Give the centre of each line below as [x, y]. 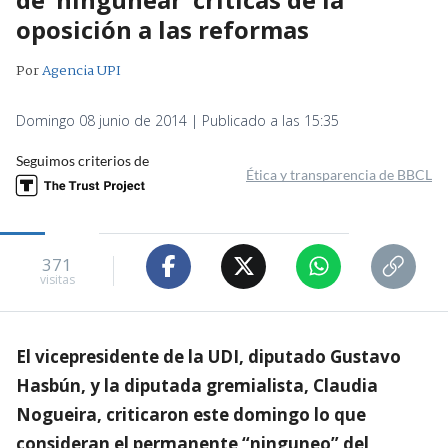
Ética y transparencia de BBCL [339, 174]
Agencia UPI [81, 70]
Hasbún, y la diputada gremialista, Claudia [197, 385]
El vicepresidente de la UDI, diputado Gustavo [208, 356]
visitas [57, 280]
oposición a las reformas [162, 29]
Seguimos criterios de [82, 160]
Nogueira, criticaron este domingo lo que [191, 414]
